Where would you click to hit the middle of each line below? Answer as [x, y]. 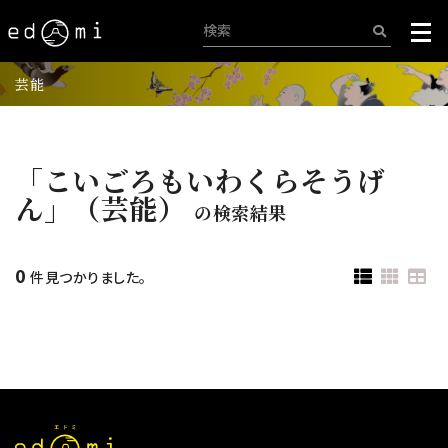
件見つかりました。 [86, 277]
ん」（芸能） [100, 208]
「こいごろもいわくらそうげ [200, 180]
